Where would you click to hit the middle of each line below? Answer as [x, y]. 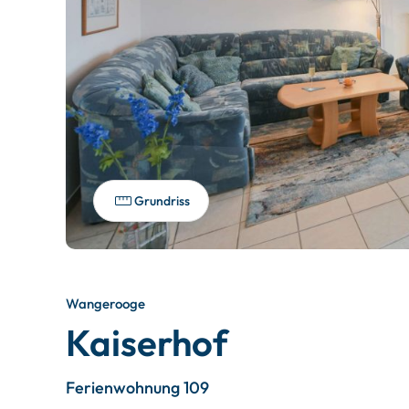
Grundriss [162, 201]
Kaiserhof [147, 342]
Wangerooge [105, 304]
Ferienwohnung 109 [137, 388]
